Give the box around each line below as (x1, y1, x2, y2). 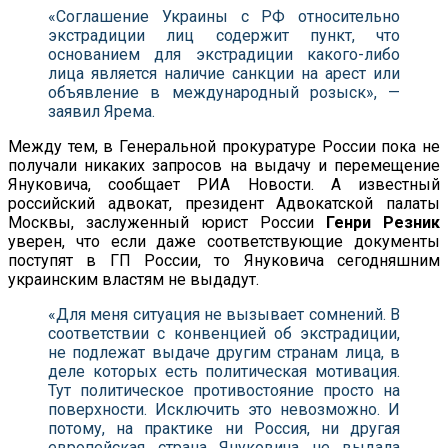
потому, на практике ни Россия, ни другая (48, 418, 400, 438)
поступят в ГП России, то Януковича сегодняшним (8, 250, 440, 270)
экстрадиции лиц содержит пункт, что (48, 25, 400, 45)
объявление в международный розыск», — (48, 82, 400, 102)
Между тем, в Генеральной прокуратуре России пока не (8, 136, 440, 156)
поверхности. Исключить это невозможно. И (48, 399, 400, 419)
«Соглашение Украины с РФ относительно (48, 6, 400, 26)
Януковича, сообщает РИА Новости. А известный (8, 174, 440, 194)
